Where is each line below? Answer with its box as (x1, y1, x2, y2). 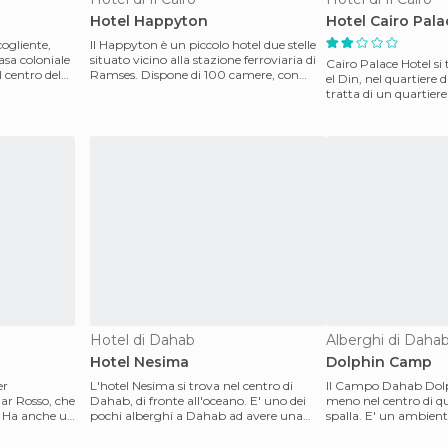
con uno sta (326, 423, 393, 438)
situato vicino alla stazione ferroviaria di (90, 52, 316, 67)
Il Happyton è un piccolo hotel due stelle (90, 37, 316, 52)
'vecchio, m (326, 101, 391, 116)
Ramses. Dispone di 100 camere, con (90, 67, 299, 82)
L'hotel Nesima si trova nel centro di (90, 378, 293, 393)
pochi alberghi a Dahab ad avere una (90, 408, 303, 423)
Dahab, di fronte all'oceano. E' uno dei (90, 393, 306, 408)
